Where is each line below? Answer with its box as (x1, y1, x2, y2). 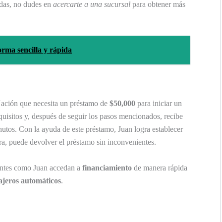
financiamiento (82, 163, 132, 172)
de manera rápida (132, 163, 187, 172)
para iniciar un (135, 99, 182, 108)
